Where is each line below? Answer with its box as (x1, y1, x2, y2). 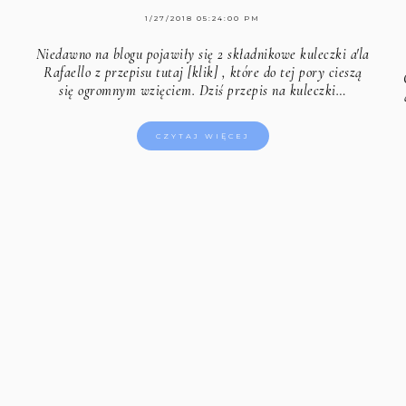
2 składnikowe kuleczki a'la (217, 44, 370, 63)
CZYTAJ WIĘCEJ (155, 130, 250, 140)
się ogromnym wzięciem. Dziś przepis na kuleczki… (59, 81, 347, 100)
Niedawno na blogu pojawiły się (35, 44, 218, 63)
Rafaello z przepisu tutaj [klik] (43, 63, 218, 82)
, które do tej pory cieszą (217, 63, 362, 82)
